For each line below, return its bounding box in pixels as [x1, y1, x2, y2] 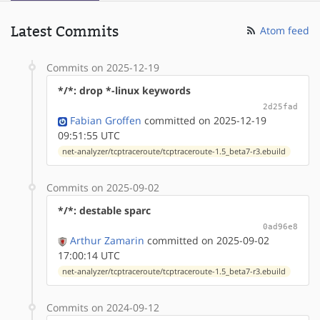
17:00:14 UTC [58, 248, 120, 262]
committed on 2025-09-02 [144, 233, 269, 247]
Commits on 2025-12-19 [46, 60, 159, 74]
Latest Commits [11, 22, 119, 40]
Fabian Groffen [70, 113, 141, 127]
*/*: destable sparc [58, 203, 151, 217]
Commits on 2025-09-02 [46, 180, 159, 194]
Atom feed [257, 23, 309, 37]
